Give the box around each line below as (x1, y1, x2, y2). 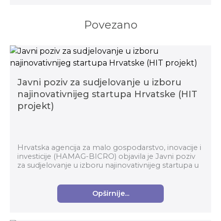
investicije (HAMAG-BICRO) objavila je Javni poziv (17, 152, 195, 161)
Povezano (83, 18, 138, 32)
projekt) (17, 101, 54, 111)
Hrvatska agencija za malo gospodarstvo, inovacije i (17, 143, 201, 152)
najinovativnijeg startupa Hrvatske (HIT (17, 89, 197, 100)
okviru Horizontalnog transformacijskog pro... (17, 170, 181, 179)
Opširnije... (92, 188, 129, 198)
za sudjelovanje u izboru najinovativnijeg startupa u (17, 161, 199, 170)
